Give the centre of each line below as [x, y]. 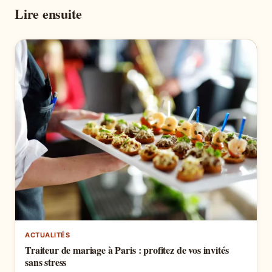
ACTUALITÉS [48, 235]
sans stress [46, 262]
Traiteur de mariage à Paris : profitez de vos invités [127, 250]
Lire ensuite [48, 13]
